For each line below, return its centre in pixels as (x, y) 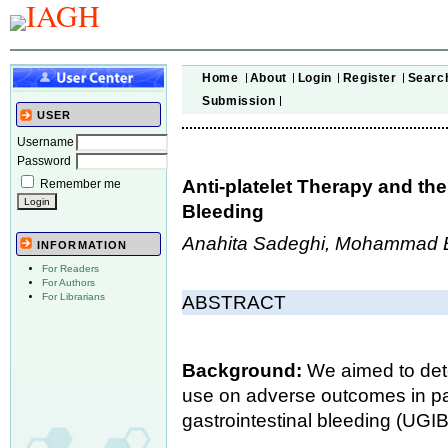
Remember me (80, 183)
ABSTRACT (234, 302)
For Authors (68, 283)
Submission (239, 100)
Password (44, 160)
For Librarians (73, 297)
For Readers (70, 269)
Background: (245, 370)
